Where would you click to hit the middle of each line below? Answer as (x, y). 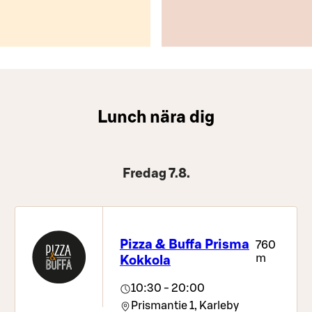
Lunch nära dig (156, 117)
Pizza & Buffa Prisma (184, 244)
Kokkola (145, 260)
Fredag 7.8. (156, 174)
